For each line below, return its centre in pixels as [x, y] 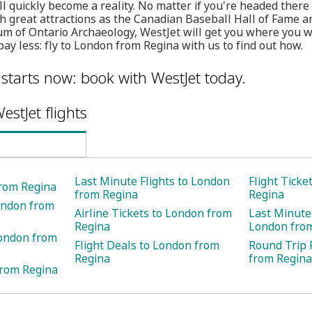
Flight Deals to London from [147, 245]
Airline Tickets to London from [153, 213]
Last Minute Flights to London [152, 181]
